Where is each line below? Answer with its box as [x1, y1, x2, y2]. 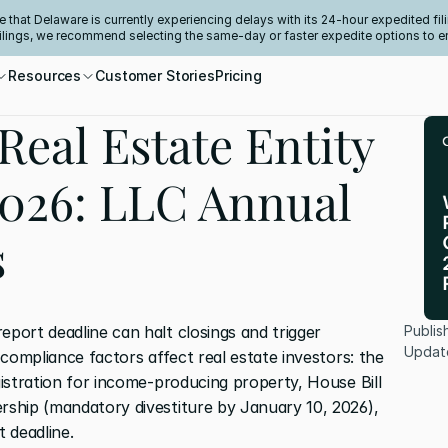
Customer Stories [95, 67, 215, 84]
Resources [8, 67, 82, 84]
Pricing [214, 67, 262, 84]
